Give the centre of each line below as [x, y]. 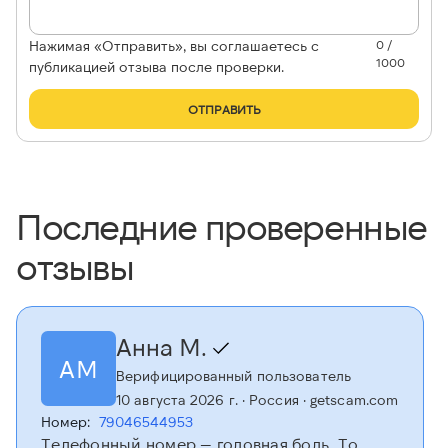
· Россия [268, 400]
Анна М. [164, 347]
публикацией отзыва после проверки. [156, 67]
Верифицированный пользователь [233, 376]
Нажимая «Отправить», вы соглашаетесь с [174, 46]
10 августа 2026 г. [177, 400]
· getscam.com [348, 400]
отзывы [75, 266]
